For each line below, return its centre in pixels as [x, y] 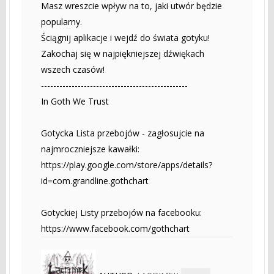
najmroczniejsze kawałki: [90, 149]
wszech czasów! [73, 69]
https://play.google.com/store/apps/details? [127, 165]
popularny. [61, 21]
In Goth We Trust [75, 101]
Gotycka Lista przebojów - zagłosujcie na [123, 133]
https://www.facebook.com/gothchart [115, 228]
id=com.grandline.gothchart [95, 180]
